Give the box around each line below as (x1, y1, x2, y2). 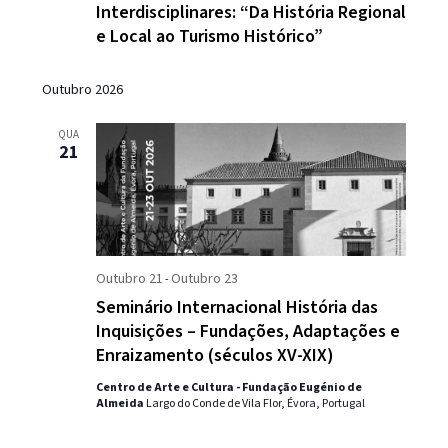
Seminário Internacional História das (95, 295, 378, 321)
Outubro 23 (170, 269, 238, 290)
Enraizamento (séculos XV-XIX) (95, 343, 334, 369)
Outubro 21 (95, 269, 163, 290)
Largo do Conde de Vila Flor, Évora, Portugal (145, 395, 365, 413)
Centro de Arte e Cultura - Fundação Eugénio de (95, 379, 362, 397)
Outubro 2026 (41, 79, 123, 100)
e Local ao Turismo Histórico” (95, 23, 323, 49)
